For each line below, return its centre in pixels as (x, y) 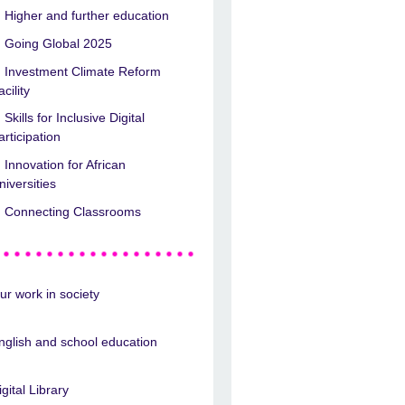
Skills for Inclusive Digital (75, 118)
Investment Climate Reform (83, 71)
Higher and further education (87, 15)
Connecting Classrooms (73, 211)
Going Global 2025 (59, 43)
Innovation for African (66, 165)
